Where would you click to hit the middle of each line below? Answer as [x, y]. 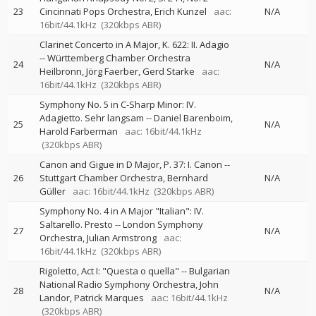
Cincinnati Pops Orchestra [95, 11]
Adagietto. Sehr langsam [92, 118]
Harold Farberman [79, 131]
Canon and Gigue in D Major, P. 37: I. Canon [131, 164]
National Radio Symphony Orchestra [117, 284]
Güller [53, 191]
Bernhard [188, 178]
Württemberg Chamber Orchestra [119, 58]
